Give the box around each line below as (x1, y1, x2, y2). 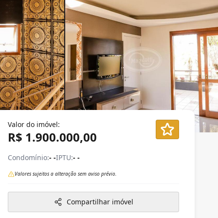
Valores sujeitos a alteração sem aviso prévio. (15, 170, 117, 177)
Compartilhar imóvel (66, 197, 133, 206)
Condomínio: (8, 153, 49, 162)
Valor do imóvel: (8, 120, 60, 129)
